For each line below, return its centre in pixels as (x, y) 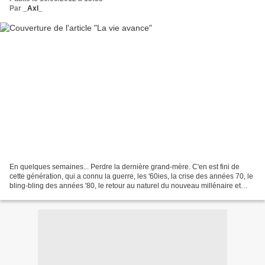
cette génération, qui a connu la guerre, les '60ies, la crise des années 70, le (131, 176)
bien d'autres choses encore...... (60, 195)
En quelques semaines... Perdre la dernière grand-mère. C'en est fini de (125, 167)
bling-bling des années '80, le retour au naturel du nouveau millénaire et (125, 185)
